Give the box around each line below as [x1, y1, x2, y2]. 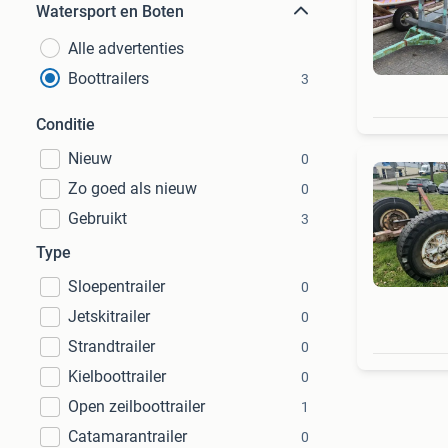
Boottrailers [68, 69, 149, 88]
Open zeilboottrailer [68, 397, 205, 416]
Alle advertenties [68, 39, 184, 58]
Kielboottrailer [68, 367, 166, 386]
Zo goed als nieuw [68, 179, 197, 198]
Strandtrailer [68, 337, 155, 356]
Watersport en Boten [36, 2, 184, 21]
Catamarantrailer [68, 427, 187, 446]
